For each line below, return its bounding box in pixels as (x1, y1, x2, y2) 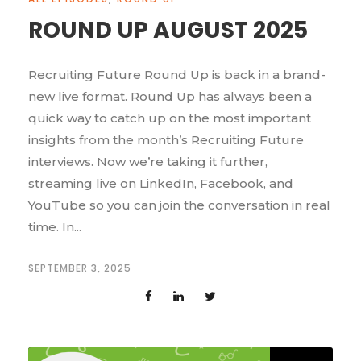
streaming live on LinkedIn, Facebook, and (28, 176, 293, 192)
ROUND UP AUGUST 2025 (28, 15, 308, 47)
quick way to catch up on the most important (28, 110, 311, 127)
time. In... (28, 219, 81, 235)
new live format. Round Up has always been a (28, 89, 312, 105)
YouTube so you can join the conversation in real (28, 197, 330, 214)
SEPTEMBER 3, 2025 (28, 261, 131, 276)
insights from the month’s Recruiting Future (28, 132, 304, 148)
